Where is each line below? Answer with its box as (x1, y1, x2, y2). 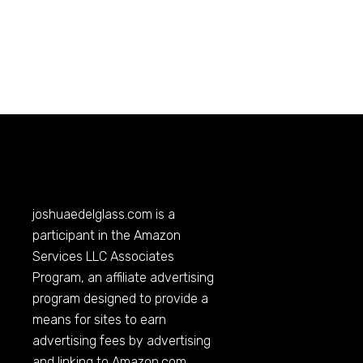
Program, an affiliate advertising (32, 269, 215, 285)
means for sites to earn (32, 311, 167, 327)
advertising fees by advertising (32, 332, 211, 348)
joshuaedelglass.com (32, 206, 153, 222)
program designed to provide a (32, 290, 209, 306)
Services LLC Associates (32, 248, 175, 264)
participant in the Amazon (32, 227, 181, 243)
